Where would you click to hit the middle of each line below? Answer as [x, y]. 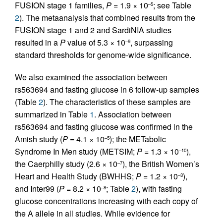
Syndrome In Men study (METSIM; [76, 151]
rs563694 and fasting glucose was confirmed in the [104, 127]
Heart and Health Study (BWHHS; [75, 176]
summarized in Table [52, 114]
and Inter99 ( [37, 189]
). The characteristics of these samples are [117, 102]
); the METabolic [138, 139]
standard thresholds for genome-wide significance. [103, 55]
